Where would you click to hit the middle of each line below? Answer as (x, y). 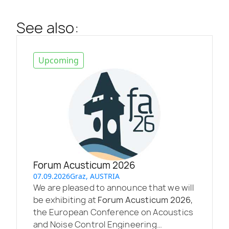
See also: (48, 28)
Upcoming (59, 60)
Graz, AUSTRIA (95, 176)
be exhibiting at (66, 200)
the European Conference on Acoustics (113, 212)
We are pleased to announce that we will (113, 187)
